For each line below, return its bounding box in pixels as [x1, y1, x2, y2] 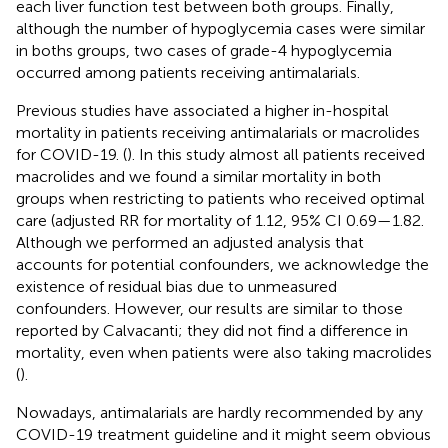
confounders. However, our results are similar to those [16, 298, 403, 318]
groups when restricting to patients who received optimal [16, 188, 425, 208]
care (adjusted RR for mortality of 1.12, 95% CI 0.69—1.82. [16, 210, 424, 230]
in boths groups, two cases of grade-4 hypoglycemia [16, 40, 392, 60]
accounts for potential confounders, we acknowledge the [16, 254, 429, 274]
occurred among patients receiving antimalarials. [16, 62, 360, 82]
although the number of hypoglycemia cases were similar [16, 18, 425, 38]
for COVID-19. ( [16, 144, 127, 164]
